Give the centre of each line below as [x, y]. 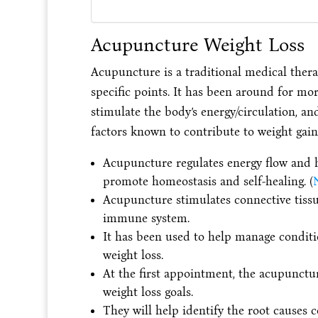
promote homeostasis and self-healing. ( [208, 181]
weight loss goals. [148, 292]
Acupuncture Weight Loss [197, 44]
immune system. [146, 218]
